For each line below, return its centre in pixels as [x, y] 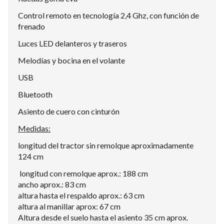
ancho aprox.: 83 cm [52, 184]
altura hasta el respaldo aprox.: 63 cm [81, 195]
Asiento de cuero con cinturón [69, 111]
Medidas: [34, 128]
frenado [31, 26]
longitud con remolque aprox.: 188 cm [83, 173]
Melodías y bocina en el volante [71, 60]
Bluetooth [35, 94]
